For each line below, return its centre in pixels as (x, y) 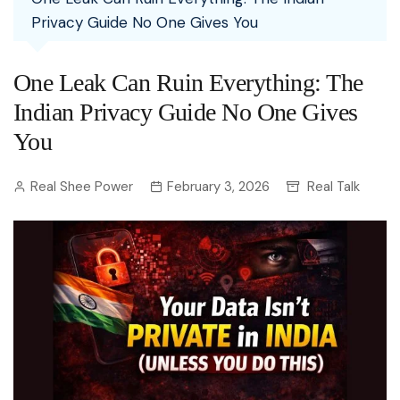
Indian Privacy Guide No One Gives (186, 112)
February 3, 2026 (218, 187)
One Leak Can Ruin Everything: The (188, 83)
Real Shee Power (82, 187)
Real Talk (333, 187)
